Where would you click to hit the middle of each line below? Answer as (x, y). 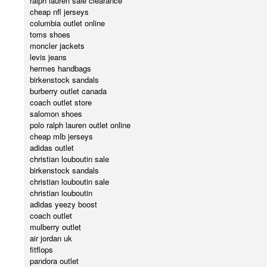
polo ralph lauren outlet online (80, 125)
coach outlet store (61, 103)
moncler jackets (57, 46)
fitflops (41, 250)
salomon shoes (56, 114)
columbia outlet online (67, 23)
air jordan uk (51, 238)
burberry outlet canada (68, 91)
